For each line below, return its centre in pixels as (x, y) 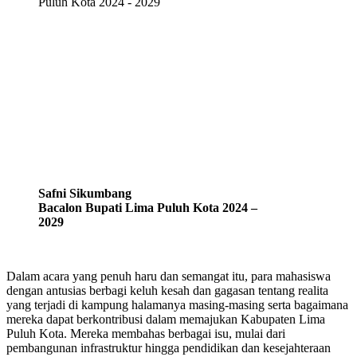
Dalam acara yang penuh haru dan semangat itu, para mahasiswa (169, 276)
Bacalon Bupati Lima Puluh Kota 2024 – (148, 207)
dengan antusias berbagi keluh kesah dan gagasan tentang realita (167, 290)
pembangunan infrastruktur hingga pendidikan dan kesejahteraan (169, 347)
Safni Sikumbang (85, 193)
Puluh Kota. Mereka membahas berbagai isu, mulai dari (146, 333)
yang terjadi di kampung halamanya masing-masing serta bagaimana (177, 304)
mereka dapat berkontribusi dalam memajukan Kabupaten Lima (166, 319)
